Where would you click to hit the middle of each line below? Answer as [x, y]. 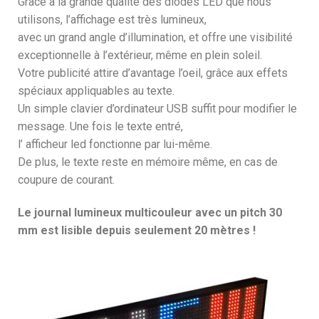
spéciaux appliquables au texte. [96, 91]
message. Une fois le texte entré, [100, 127]
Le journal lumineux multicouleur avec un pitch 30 [150, 213]
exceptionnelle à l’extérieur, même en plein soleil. [140, 56]
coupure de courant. [66, 180]
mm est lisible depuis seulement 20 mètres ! [137, 231]
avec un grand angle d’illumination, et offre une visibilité [155, 38]
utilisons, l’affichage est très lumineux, [112, 20]
